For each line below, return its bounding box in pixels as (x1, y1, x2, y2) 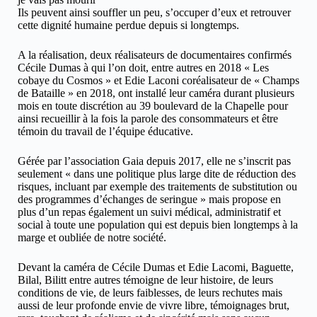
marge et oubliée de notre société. (18, 231, 166, 243)
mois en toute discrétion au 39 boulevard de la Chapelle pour (18, 99, 288, 112)
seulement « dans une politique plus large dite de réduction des (18, 167, 296, 180)
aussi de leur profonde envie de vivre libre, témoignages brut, (18, 299, 289, 311)
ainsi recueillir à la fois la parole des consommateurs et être (18, 112, 278, 125)
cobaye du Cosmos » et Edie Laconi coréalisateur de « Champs (18, 74, 299, 86)
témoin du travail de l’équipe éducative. (18, 125, 193, 137)
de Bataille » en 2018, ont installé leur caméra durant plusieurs (18, 86, 294, 99)
